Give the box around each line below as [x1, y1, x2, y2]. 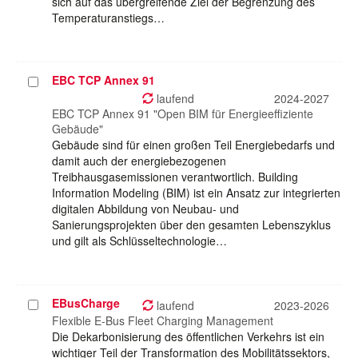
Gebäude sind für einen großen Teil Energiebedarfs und [52, 137, 335, 153]
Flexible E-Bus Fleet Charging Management [52, 312, 273, 329]
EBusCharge [52, 295, 120, 312]
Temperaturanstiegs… [52, 10, 165, 26]
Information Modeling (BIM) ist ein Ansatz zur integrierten [52, 185, 340, 201]
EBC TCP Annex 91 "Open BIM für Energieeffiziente [52, 105, 313, 122]
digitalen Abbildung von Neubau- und [52, 201, 239, 217]
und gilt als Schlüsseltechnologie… [52, 233, 227, 249]
